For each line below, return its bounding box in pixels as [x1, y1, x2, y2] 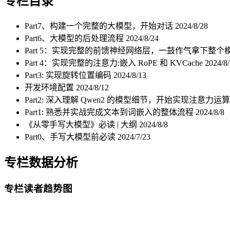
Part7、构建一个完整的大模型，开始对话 [25, 21, 175, 30]
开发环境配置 [25, 83, 76, 92]
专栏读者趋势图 [4, 183, 72, 194]
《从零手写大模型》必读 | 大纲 [25, 120, 139, 129]
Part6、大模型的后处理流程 [25, 33, 126, 43]
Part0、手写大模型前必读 [25, 132, 118, 141]
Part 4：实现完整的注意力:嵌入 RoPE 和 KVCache [25, 58, 205, 67]
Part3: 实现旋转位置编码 [25, 70, 113, 80]
